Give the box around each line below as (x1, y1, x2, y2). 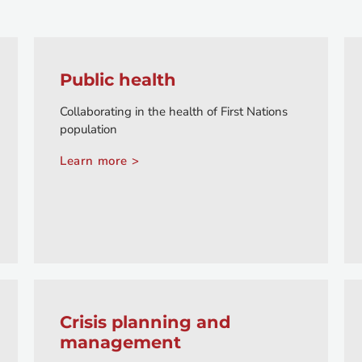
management (60, 332, 181, 353)
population (60, 121, 117, 138)
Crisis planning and (60, 312, 231, 333)
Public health (60, 69, 176, 90)
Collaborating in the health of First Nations (60, 103, 288, 120)
